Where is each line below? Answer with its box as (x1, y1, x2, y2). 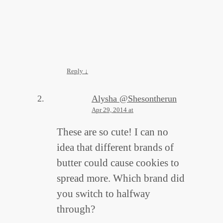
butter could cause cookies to (57, 157, 179, 169)
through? (57, 203, 95, 216)
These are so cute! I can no (57, 126, 168, 138)
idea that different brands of (57, 141, 174, 154)
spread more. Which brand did (57, 172, 185, 185)
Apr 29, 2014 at (92, 106, 133, 114)
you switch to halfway (57, 188, 150, 200)
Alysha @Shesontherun (92, 94, 177, 104)
